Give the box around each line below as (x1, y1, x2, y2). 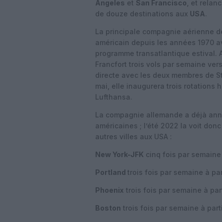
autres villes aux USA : (95, 132, 172, 141)
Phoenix (95, 186, 124, 194)
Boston (95, 204, 121, 212)
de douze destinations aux (95, 9, 190, 18)
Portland (95, 168, 127, 176)
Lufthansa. (95, 93, 132, 101)
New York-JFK (95, 150, 144, 159)
